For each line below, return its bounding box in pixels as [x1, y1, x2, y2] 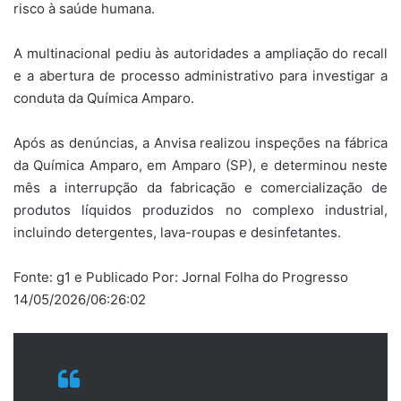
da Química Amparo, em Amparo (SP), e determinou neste [13, 157, 388, 175]
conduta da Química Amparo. [13, 90, 194, 107]
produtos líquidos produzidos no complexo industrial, [13, 201, 388, 219]
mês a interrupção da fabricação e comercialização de [13, 179, 388, 197]
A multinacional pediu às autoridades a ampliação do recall [13, 45, 388, 63]
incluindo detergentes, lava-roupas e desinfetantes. [13, 224, 341, 242]
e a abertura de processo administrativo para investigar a [13, 67, 388, 85]
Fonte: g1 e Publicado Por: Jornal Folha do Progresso [13, 269, 348, 286]
